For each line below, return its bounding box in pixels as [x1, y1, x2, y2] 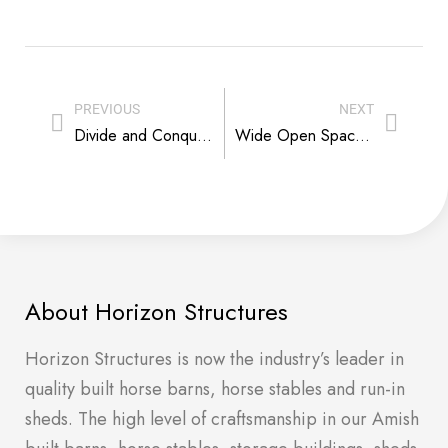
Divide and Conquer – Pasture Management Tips [197, 123, 212, 147]
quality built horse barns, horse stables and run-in [25, 375, 405, 402]
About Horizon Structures [25, 293, 288, 329]
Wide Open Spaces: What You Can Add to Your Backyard [354, 123, 370, 147]
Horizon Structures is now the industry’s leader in [25, 345, 404, 372]
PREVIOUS [74, 100, 140, 118]
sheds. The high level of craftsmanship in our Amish [25, 405, 419, 432]
